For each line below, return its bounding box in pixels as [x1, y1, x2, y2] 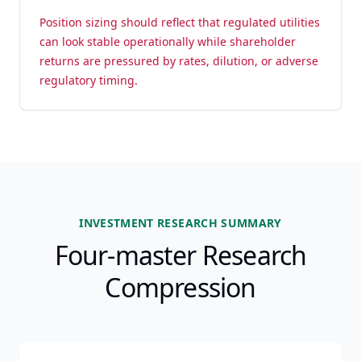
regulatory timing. [39, 73, 138, 88]
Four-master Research [54, 238, 307, 272]
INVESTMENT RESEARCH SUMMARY [79, 215, 282, 230]
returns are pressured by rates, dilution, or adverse [39, 53, 318, 68]
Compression [105, 270, 256, 305]
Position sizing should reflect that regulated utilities [39, 15, 320, 30]
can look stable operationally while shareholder [39, 34, 296, 49]
